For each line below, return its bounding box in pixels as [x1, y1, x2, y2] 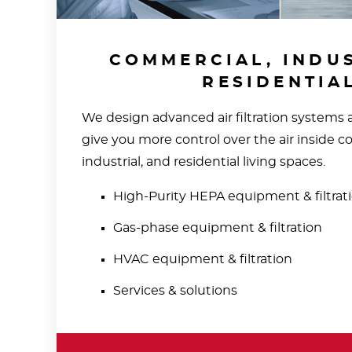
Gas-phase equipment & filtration [113, 221, 322, 234]
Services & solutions [113, 284, 237, 297]
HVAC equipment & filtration [113, 252, 292, 266]
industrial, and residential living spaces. [82, 155, 325, 168]
